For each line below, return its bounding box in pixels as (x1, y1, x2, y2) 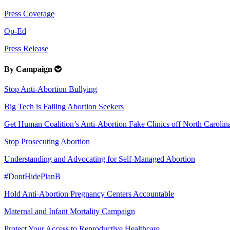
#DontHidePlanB (4, 171, 61, 181)
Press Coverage (4, 9, 54, 18)
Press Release (4, 44, 48, 53)
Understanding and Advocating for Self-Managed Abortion (4, 154, 195, 163)
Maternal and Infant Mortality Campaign (4, 206, 135, 216)
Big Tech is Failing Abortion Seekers (4, 102, 124, 111)
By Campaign (4, 64, 54, 73)
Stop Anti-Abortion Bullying (4, 84, 97, 93)
